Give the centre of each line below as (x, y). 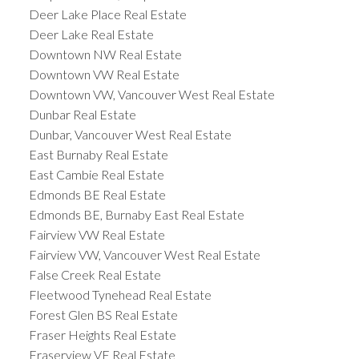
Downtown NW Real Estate (105, 54)
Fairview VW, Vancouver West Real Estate (144, 255)
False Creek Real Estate (95, 275)
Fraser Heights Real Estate (102, 335)
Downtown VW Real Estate (104, 75)
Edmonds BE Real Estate (97, 195)
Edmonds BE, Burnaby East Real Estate (136, 215)
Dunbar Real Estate (82, 115)
